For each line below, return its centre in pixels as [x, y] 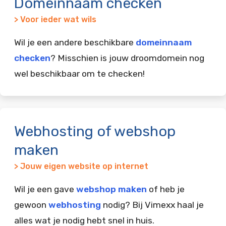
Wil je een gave [45, 189]
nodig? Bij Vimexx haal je [152, 205]
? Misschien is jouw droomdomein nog [127, 58]
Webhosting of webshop [95, 131]
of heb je [166, 189]
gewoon [31, 205]
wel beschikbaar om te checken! [79, 73]
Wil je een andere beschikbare [75, 42]
